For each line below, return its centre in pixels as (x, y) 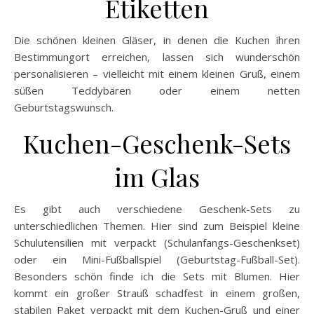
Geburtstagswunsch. (64, 108)
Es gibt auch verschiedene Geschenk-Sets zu (157, 209)
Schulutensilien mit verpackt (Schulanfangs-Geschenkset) (157, 243)
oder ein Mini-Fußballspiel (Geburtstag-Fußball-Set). (157, 260)
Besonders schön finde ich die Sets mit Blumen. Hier (157, 277)
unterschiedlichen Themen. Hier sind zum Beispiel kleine (157, 226)
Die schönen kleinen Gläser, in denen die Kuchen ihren (157, 40)
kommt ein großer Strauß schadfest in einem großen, (157, 293)
